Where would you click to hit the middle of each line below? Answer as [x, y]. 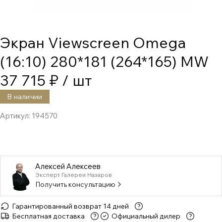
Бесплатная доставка [48, 216]
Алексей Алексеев [68, 166]
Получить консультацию [75, 184]
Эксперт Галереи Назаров [74, 174]
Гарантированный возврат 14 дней [70, 206]
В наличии [25, 97]
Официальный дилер [146, 216]
